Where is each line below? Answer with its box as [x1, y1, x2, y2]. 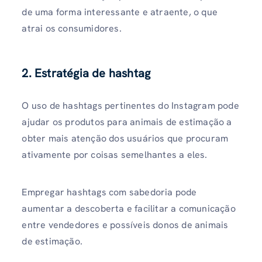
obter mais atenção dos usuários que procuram [22, 132, 229, 145]
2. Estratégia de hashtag [22, 65, 151, 81]
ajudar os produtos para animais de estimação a [22, 116, 232, 129]
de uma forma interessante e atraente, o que [22, 6, 218, 19]
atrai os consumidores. [22, 22, 122, 35]
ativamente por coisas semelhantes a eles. [22, 149, 208, 161]
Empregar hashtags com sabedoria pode [22, 185, 197, 198]
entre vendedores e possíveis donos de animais [22, 218, 229, 231]
